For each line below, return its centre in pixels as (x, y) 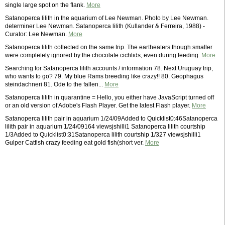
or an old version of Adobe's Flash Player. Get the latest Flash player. (98, 105)
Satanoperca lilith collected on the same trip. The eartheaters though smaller (109, 47)
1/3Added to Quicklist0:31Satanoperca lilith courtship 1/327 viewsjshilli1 (103, 135)
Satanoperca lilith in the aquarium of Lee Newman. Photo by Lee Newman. (107, 18)
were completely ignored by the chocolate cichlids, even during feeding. (103, 55)
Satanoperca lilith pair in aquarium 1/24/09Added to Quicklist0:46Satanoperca (111, 119)
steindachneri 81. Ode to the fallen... (55, 84)
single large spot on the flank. (46, 5)
